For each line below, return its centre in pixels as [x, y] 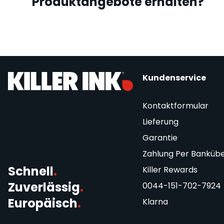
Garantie [160, 138]
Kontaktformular [175, 106]
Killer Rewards [170, 170]
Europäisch [43, 203]
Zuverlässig [44, 187]
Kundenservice [174, 78]
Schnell [31, 171]
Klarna [155, 202]
